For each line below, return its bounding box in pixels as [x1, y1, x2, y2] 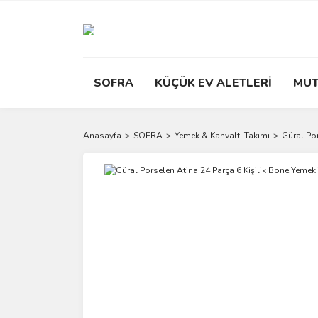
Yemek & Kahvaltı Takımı [175, 130, 270, 141]
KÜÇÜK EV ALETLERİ [155, 75, 272, 91]
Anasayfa [83, 130, 121, 141]
